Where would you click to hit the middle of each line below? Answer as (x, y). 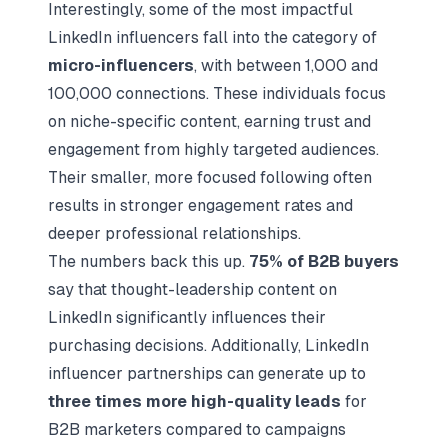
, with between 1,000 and (286, 65)
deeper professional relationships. (174, 233)
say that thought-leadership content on (192, 289)
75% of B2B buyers (324, 261)
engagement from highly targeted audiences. (213, 149)
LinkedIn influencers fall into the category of (212, 37)
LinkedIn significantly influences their (187, 317)
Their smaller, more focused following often (210, 177)
